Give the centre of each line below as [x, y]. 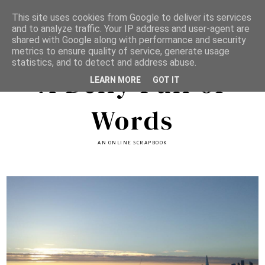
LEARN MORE [115, 80]
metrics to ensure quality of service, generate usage [121, 51]
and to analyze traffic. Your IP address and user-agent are [131, 29]
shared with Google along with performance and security [129, 40]
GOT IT [166, 80]
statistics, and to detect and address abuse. [104, 62]
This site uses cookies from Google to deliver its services [132, 17]
